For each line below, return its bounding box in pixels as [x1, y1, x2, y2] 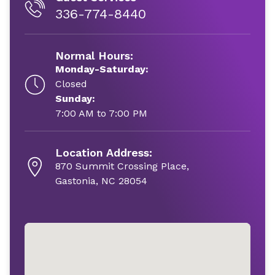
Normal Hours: [55, 48, 133, 62]
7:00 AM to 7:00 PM [55, 107, 147, 119]
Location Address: [55, 145, 152, 159]
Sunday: [55, 92, 95, 104]
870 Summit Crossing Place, [55, 160, 189, 172]
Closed [55, 77, 87, 90]
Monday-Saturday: [55, 63, 149, 75]
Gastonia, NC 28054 [55, 174, 147, 187]
